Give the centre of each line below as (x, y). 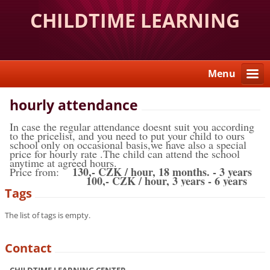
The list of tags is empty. (48, 215)
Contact (29, 248)
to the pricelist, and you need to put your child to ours (127, 136)
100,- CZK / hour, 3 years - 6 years (129, 181)
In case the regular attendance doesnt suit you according (132, 127)
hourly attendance (74, 105)
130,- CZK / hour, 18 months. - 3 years (162, 172)
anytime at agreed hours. (64, 163)
